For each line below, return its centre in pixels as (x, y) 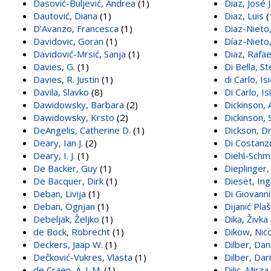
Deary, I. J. (54, 155)
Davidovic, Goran (68, 41)
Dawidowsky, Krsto (74, 117)
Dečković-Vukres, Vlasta (83, 257)
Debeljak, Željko (66, 219)
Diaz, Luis (244, 15)
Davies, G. (54, 66)
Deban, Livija (60, 193)
